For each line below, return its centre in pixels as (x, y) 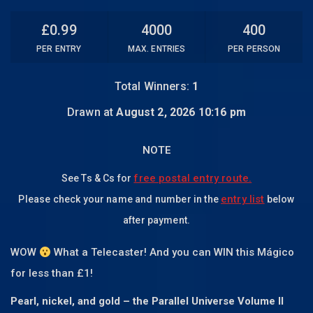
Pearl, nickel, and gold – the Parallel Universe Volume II (147, 301)
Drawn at (92, 112)
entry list (242, 199)
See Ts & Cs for (97, 179)
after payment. (156, 220)
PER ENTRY (59, 49)
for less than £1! (52, 274)
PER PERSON (254, 49)
